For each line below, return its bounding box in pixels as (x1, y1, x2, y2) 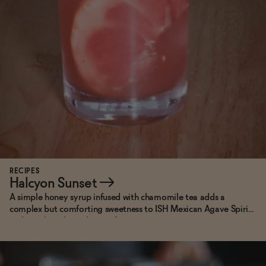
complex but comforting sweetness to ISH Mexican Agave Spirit (9, 204, 252, 214)
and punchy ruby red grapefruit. (9, 216, 132, 226)
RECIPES (9, 167, 40, 175)
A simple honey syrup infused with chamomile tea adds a (9, 192, 225, 202)
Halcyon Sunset (9, 176, 100, 191)
